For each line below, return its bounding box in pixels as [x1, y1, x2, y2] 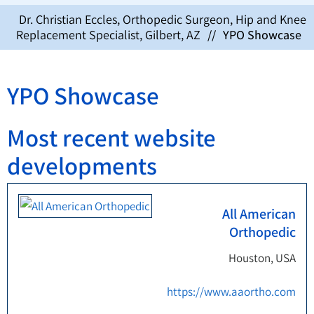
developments [7, 149, 157, 182]
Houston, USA [228, 250, 296, 266]
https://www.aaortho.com [167, 284, 296, 299]
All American [222, 205, 296, 223]
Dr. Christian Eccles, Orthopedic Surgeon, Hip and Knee [19, 11, 306, 27]
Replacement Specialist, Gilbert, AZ [15, 27, 200, 43]
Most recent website [7, 121, 216, 153]
